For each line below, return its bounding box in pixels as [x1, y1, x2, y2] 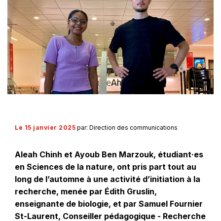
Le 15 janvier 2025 [15, 124, 75, 132]
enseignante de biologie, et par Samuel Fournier [15, 199, 203, 209]
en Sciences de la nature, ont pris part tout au [15, 162, 196, 172]
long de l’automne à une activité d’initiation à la [15, 174, 200, 184]
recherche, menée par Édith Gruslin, [15, 186, 157, 197]
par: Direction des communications [77, 124, 178, 132]
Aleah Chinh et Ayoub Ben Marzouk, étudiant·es [15, 149, 203, 160]
